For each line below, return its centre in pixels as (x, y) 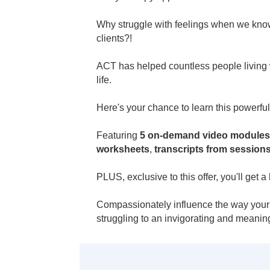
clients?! (114, 38)
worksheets (123, 149)
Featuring (118, 135)
